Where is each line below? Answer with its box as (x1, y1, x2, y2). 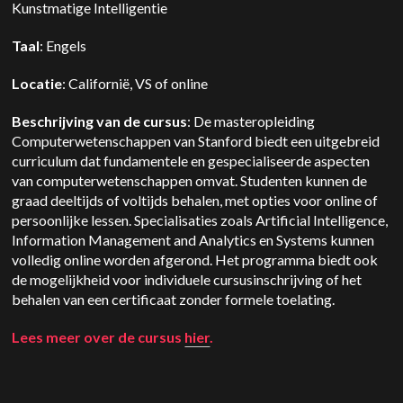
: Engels (40, 37, 93, 54)
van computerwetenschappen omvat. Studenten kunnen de (12, 172, 368, 189)
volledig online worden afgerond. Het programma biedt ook (12, 251, 379, 268)
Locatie (12, 75, 63, 92)
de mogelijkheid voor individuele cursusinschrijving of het (12, 271, 363, 288)
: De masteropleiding (187, 112, 316, 130)
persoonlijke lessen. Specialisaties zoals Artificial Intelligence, (12, 211, 389, 228)
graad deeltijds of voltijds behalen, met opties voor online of (12, 192, 379, 209)
